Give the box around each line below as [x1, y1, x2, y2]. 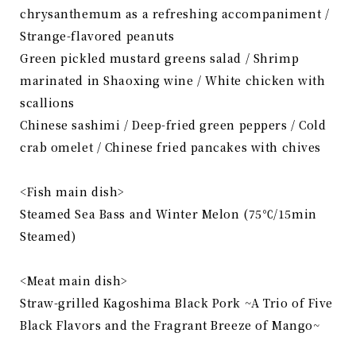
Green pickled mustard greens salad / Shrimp [20, 50, 300, 67]
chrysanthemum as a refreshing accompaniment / [20, 6, 330, 22]
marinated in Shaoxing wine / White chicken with [20, 72, 326, 89]
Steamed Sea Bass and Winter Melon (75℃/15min [20, 206, 317, 222]
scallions [20, 95, 75, 111]
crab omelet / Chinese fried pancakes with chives [20, 139, 321, 156]
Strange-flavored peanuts [20, 28, 175, 44]
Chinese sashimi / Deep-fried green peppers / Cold [20, 117, 327, 133]
